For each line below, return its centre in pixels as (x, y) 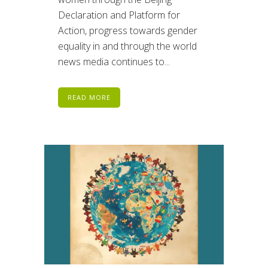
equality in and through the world (127, 46)
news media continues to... (114, 61)
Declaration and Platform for (119, 15)
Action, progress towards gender (128, 30)
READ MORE (89, 97)
